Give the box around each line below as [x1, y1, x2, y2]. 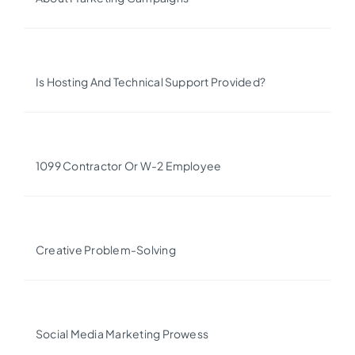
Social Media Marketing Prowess [35, 326, 209, 341]
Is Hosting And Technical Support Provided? [35, 74, 266, 89]
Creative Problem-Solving [35, 242, 176, 257]
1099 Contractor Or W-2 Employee [35, 158, 222, 173]
